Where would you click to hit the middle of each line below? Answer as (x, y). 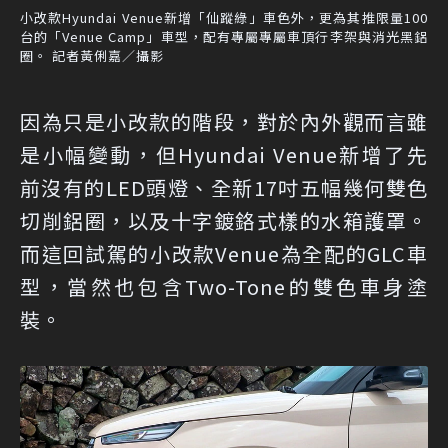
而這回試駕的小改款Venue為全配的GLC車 (224, 254)
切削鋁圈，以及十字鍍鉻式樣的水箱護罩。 (224, 221)
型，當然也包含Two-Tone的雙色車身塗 (224, 287)
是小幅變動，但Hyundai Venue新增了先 (224, 155)
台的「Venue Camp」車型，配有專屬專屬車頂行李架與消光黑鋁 (224, 37)
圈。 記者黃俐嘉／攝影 (92, 56)
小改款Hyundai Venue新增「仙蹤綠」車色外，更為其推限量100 (224, 18)
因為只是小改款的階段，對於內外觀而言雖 (224, 122)
